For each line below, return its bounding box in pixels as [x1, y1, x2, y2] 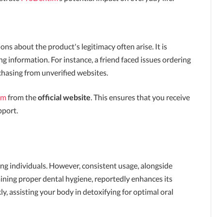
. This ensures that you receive [91, 93, 190, 102]
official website [38, 93, 91, 102]
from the [6, 93, 38, 102]
